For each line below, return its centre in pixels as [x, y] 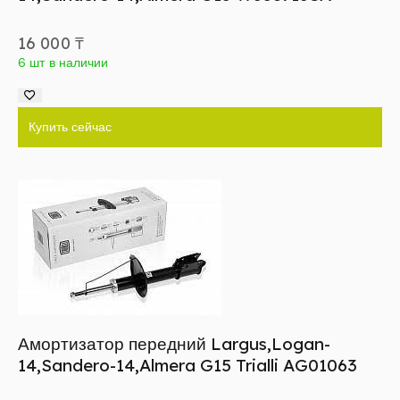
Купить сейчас [70, 126]
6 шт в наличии [63, 63]
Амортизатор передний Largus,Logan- [174, 343]
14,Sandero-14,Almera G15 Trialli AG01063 [187, 365]
